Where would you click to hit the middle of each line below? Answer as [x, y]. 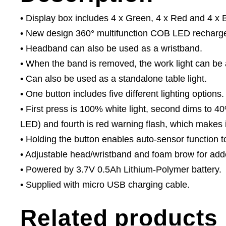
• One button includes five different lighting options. [122, 94]
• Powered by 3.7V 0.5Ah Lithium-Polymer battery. [121, 170]
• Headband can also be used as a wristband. [111, 49]
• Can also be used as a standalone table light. [114, 79]
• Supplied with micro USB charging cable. [105, 185]
